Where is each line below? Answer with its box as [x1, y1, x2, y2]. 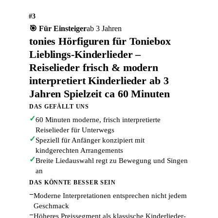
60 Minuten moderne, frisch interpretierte [36, 116, 161, 124]
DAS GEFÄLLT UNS [29, 103, 89, 110]
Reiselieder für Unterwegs [36, 126, 114, 134]
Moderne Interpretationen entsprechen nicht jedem [34, 192, 187, 200]
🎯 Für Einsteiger [29, 24, 87, 33]
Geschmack [34, 202, 69, 210]
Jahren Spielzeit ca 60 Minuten [29, 88, 170, 100]
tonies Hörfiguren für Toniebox [29, 35, 171, 47]
